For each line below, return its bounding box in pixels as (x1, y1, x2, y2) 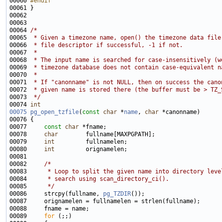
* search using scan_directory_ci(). (30, 175, 169, 183)
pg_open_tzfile (30, 109, 79, 116)
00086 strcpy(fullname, (9, 190, 103, 198)
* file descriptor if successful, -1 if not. (30, 42, 183, 49)
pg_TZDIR (103, 190, 131, 198)
